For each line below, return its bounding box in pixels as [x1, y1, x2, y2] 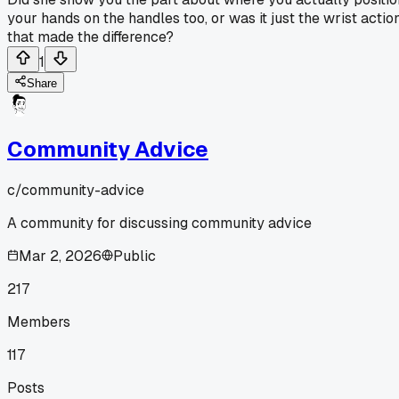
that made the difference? [7, 27, 174, 46]
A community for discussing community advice [7, 213, 312, 232]
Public [113, 246, 156, 265]
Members [7, 312, 70, 331]
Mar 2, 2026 [19, 246, 102, 265]
